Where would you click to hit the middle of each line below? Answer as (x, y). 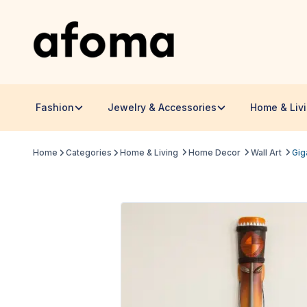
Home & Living (149, 152)
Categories (89, 152)
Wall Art (266, 152)
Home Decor (214, 152)
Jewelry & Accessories (162, 107)
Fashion (55, 107)
